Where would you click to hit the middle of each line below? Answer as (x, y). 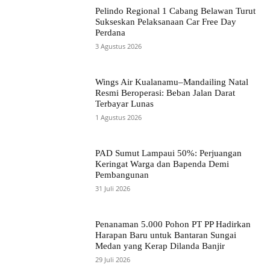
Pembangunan (122, 175)
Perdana (111, 33)
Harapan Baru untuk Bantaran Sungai (166, 235)
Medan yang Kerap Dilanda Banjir (160, 246)
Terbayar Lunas (125, 104)
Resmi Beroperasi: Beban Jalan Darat (165, 93)
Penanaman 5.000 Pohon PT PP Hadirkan (173, 224)
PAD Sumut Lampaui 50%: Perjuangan (169, 153)
